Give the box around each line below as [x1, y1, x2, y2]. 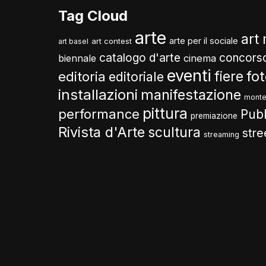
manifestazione [141, 86, 241, 103]
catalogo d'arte [99, 50, 180, 65]
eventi [167, 66, 211, 85]
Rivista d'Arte [58, 123, 145, 141]
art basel [58, 37, 88, 46]
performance [58, 106, 140, 122]
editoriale [109, 69, 164, 84]
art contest [91, 36, 132, 46]
